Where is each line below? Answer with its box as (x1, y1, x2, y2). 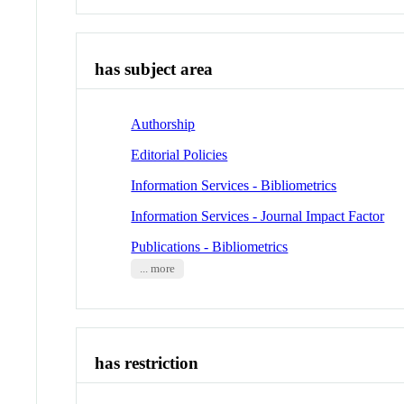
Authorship (131, 115, 196, 132)
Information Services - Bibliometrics (131, 177, 337, 193)
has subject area (95, 60, 214, 79)
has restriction (95, 353, 199, 373)
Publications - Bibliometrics (131, 238, 289, 254)
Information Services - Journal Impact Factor (131, 207, 385, 224)
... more (139, 262, 175, 275)
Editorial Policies (131, 146, 228, 162)
